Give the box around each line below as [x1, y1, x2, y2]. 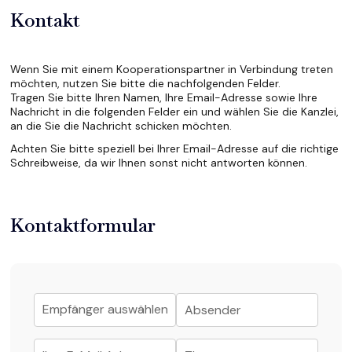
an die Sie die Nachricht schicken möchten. [10, 118, 233, 133]
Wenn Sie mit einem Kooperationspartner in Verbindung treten [10, 61, 334, 76]
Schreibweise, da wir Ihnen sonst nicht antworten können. [10, 155, 308, 170]
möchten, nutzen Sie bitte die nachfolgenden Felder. [10, 75, 281, 90]
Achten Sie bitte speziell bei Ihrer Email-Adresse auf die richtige [10, 141, 339, 156]
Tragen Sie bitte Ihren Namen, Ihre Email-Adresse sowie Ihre [10, 90, 318, 104]
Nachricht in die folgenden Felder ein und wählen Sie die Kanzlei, [10, 104, 339, 119]
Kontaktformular [10, 212, 156, 237]
